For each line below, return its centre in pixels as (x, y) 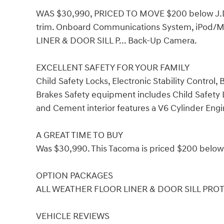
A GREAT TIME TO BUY (79, 135)
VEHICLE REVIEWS (73, 216)
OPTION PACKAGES (74, 175)
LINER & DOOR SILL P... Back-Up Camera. (116, 40)
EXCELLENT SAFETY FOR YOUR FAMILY (113, 67)
